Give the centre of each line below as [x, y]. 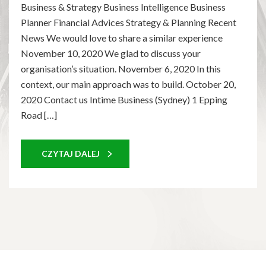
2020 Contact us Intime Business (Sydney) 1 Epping [124, 100]
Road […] [39, 115]
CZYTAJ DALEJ [71, 154]
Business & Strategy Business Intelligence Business [123, 7]
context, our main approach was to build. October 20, [128, 84]
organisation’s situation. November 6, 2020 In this [121, 69]
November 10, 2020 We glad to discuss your [111, 53]
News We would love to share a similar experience [122, 38]
